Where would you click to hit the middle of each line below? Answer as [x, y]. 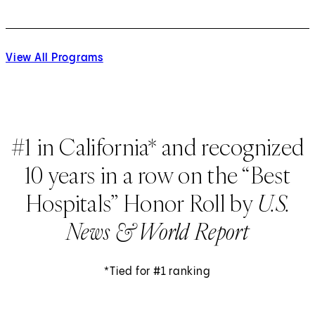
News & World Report [157, 231]
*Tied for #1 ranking [157, 271]
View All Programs [54, 58]
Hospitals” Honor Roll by [141, 203]
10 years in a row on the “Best [157, 175]
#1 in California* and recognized [157, 147]
